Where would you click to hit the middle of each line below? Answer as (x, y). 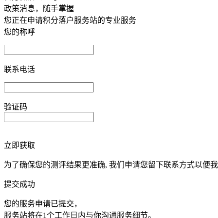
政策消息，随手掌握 (39, 9)
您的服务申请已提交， (43, 204)
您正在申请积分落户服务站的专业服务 (70, 20)
